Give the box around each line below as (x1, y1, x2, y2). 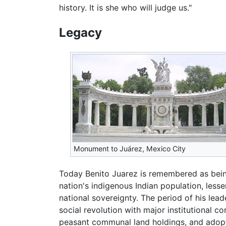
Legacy (59, 25, 102, 40)
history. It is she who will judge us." (59, 2, 192, 13)
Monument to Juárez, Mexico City (74, 144, 186, 153)
